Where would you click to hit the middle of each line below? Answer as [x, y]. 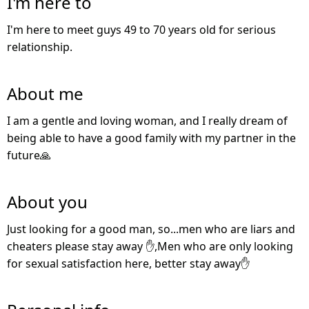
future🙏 [29, 156]
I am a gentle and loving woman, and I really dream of [147, 121]
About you [47, 202]
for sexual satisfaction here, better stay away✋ [128, 264]
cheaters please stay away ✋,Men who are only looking [150, 247]
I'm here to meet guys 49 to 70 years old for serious [141, 30]
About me [45, 94]
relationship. [40, 47]
